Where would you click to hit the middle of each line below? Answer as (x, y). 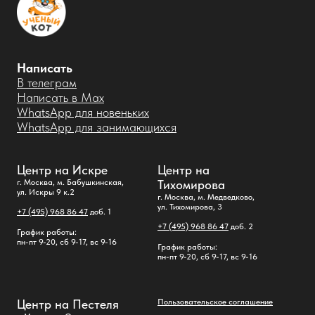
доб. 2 (241, 226)
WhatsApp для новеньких (83, 112)
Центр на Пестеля (68, 304)
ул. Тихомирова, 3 (190, 206)
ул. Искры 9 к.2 (46, 192)
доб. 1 (99, 211)
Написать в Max (60, 97)
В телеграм (47, 82)
